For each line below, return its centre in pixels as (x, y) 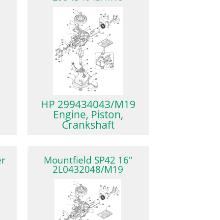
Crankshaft (88, 125)
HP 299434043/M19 (88, 104)
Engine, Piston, (88, 115)
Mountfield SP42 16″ (88, 160)
